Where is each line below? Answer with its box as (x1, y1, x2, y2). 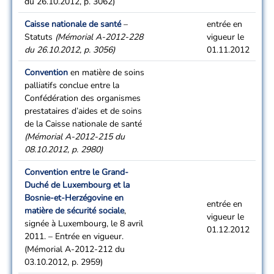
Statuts (24, 31, 55, 43)
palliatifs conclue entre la (24, 80, 119, 91)
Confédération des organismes (24, 92, 141, 104)
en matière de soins (68, 67, 144, 78)
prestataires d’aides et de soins (24, 105, 142, 117)
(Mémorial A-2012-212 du (24, 243, 125, 255)
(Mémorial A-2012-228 (55, 31, 143, 43)
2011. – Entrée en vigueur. (24, 231, 124, 242)
